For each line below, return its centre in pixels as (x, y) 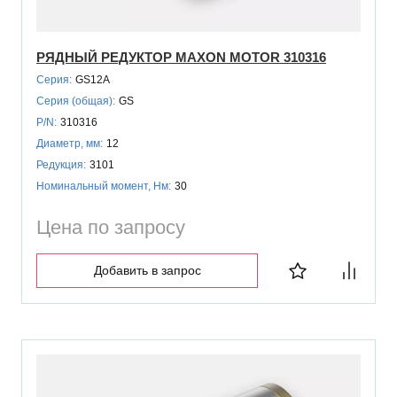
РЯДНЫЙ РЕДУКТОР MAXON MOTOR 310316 (181, 57)
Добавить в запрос (147, 270)
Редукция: (61, 164)
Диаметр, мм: (70, 143)
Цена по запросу (111, 227)
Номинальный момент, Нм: (104, 186)
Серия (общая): (76, 101)
